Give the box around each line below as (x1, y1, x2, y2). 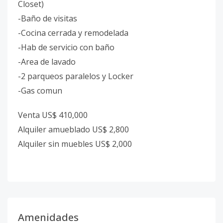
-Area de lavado (18, 56, 76, 67)
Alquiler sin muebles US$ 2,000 (18, 138, 132, 149)
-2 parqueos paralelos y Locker (18, 71, 133, 82)
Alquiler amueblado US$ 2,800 (18, 124, 129, 135)
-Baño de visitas (18, 13, 77, 24)
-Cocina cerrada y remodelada (18, 27, 128, 38)
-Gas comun (18, 85, 62, 96)
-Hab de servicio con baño (18, 42, 114, 53)
